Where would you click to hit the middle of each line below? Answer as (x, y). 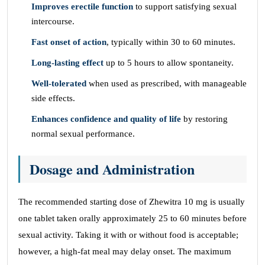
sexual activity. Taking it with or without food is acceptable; (128, 235)
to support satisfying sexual (185, 7)
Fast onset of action (69, 42)
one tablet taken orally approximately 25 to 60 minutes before (132, 218)
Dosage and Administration (112, 169)
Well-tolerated (59, 83)
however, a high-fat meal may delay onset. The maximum (125, 251)
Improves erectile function (82, 7)
